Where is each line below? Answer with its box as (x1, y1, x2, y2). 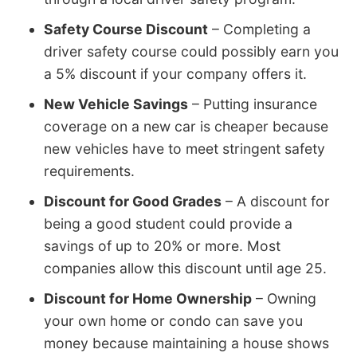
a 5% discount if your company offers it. (44, 65, 307, 82)
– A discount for (222, 192, 330, 210)
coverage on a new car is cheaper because (44, 117, 328, 135)
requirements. (44, 162, 135, 179)
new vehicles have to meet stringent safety (44, 139, 325, 157)
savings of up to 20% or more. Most (44, 237, 280, 254)
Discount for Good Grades (44, 192, 222, 210)
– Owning (252, 289, 316, 307)
